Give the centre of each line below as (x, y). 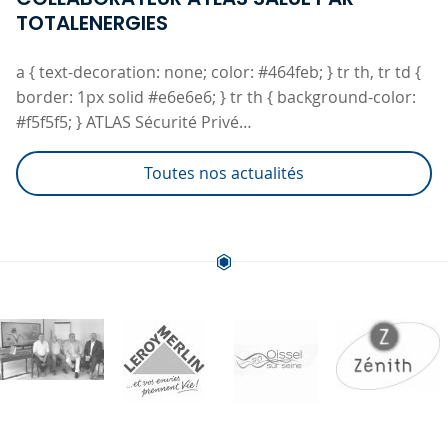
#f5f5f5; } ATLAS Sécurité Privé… (134, 122)
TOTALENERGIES (92, 23)
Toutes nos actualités (224, 173)
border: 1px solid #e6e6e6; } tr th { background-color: (216, 97)
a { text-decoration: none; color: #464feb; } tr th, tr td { (218, 72)
